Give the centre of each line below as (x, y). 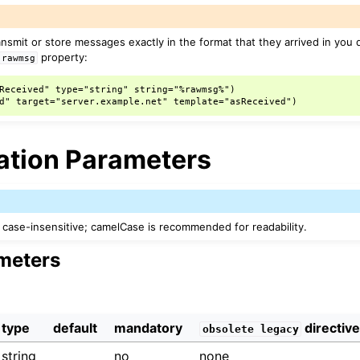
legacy (279, 329)
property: (63, 57)
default (76, 327)
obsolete (228, 329)
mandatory (149, 327)
